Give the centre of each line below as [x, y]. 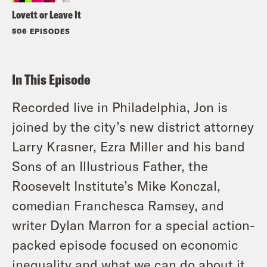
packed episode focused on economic [125, 244]
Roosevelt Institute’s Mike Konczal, [116, 185]
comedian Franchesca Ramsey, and [118, 205]
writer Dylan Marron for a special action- [133, 224]
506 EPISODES [41, 31]
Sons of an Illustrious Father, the [110, 165]
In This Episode [51, 79]
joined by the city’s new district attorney [133, 126]
